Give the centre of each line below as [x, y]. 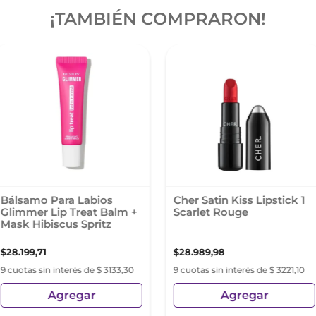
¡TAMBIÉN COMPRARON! [158, 19]
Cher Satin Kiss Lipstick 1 [239, 200]
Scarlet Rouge [211, 212]
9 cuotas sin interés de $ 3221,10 [239, 270]
